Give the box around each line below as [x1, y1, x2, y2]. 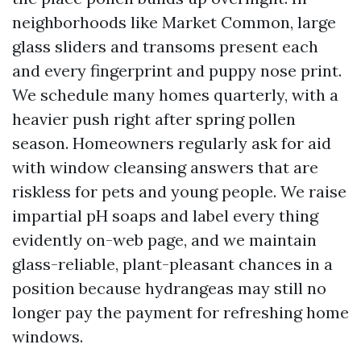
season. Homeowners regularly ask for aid [12, 133, 331, 153]
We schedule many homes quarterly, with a [12, 85, 338, 105]
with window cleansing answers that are [12, 157, 318, 177]
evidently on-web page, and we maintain [12, 230, 317, 250]
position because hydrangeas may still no [12, 278, 326, 298]
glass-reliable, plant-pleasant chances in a [12, 254, 333, 274]
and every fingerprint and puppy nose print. [12, 60, 342, 81]
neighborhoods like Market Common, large [12, 12, 336, 32]
